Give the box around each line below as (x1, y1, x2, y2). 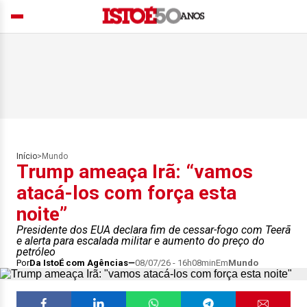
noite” (16, 203, 67, 225)
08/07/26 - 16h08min (135, 258, 216, 268)
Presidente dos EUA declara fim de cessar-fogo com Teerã (16, 223, 291, 236)
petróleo (16, 245, 56, 258)
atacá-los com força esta (16, 182, 236, 204)
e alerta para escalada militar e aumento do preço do (16, 234, 265, 247)
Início (16, 151, 37, 161)
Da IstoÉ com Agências (29, 258, 128, 268)
